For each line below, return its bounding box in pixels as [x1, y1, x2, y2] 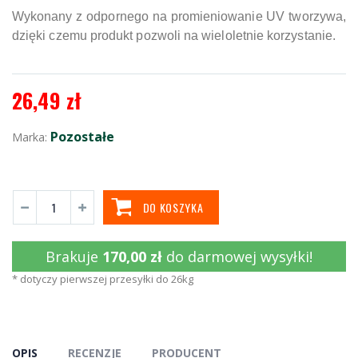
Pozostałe [50, 127, 114, 145]
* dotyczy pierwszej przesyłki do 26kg [12, 271, 193, 286]
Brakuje [46, 246, 102, 266]
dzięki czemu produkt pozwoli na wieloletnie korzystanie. [12, 28, 336, 42]
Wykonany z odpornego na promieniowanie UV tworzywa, [12, 9, 346, 23]
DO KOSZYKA [142, 198, 204, 216]
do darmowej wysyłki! [166, 246, 312, 266]
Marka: [12, 129, 50, 145]
